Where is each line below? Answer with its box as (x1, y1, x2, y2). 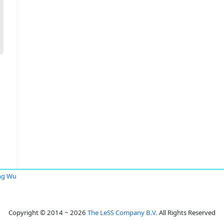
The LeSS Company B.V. (87, 208, 157, 217)
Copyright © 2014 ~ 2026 (8, 208, 87, 217)
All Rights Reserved (157, 208, 215, 217)
